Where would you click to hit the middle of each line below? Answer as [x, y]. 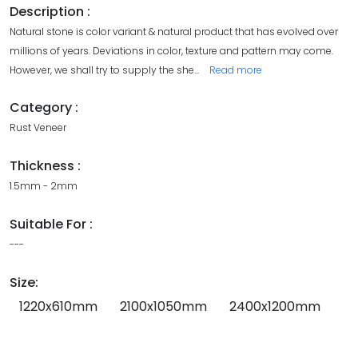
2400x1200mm [275, 307]
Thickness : [45, 166]
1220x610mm [58, 307]
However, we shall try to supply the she [102, 70]
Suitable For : [51, 225]
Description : [50, 12]
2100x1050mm [163, 307]
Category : [44, 108]
